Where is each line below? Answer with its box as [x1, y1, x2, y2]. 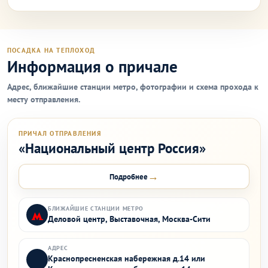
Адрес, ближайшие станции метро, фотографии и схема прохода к [7, 81, 258, 92]
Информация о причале [7, 56, 178, 77]
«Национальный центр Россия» [19, 139, 206, 157]
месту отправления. [7, 94, 80, 105]
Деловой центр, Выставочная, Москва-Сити [48, 214, 211, 224]
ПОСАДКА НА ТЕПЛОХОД [7, 46, 95, 54]
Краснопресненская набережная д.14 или [48, 253, 205, 264]
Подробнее [109, 171, 148, 182]
